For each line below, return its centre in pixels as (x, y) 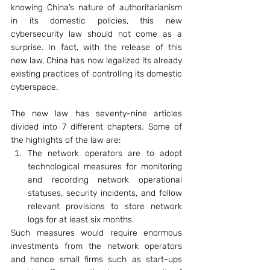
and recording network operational (105, 180)
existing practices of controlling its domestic (96, 74)
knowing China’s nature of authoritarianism (96, 8)
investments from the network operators (96, 246)
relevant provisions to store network (105, 206)
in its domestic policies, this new (96, 21)
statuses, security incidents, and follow (105, 193)
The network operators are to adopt (105, 153)
